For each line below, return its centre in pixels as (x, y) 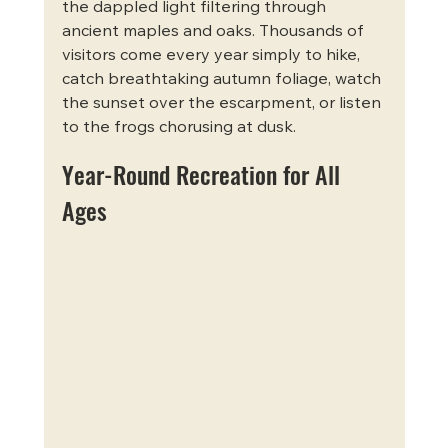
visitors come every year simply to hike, (212, 55)
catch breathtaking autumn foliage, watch (223, 79)
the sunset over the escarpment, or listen (223, 103)
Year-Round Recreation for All (203, 173)
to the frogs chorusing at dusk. (178, 127)
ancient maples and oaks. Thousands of (214, 31)
